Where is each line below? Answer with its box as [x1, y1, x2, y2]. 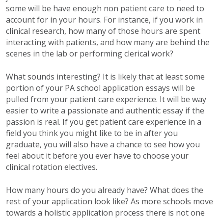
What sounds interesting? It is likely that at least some [6, 71, 205, 82]
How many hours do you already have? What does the [6, 185, 203, 196]
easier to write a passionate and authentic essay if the [6, 105, 204, 116]
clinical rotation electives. [6, 162, 99, 173]
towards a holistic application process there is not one [6, 207, 205, 219]
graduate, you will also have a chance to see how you [6, 139, 200, 150]
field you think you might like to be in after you [6, 128, 178, 139]
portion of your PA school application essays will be [6, 82, 195, 94]
